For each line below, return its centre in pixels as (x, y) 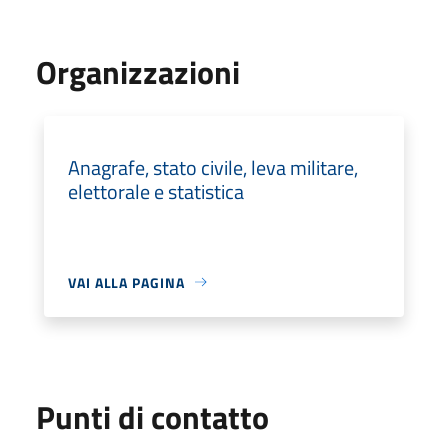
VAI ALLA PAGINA (126, 282)
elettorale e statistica (156, 191)
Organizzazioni (138, 71)
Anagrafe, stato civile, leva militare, (213, 167)
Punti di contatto (152, 416)
